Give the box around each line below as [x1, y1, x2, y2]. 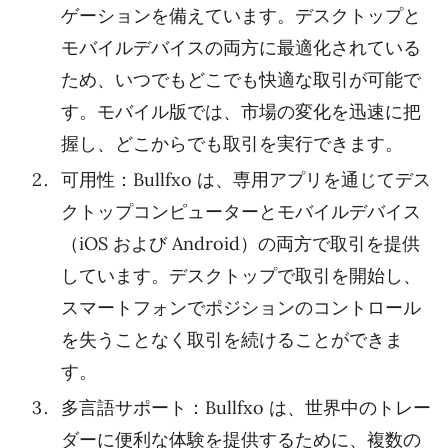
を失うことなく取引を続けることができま [61, 328, 403, 352]
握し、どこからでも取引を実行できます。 [61, 132, 403, 156]
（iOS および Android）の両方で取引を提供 [61, 232, 420, 256]
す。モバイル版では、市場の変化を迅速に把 [61, 100, 421, 124]
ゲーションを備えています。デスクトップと [61, 4, 421, 28]
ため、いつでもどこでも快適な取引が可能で [61, 68, 421, 92]
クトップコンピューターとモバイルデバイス [61, 200, 421, 224]
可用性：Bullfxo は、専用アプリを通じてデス [61, 168, 431, 192]
